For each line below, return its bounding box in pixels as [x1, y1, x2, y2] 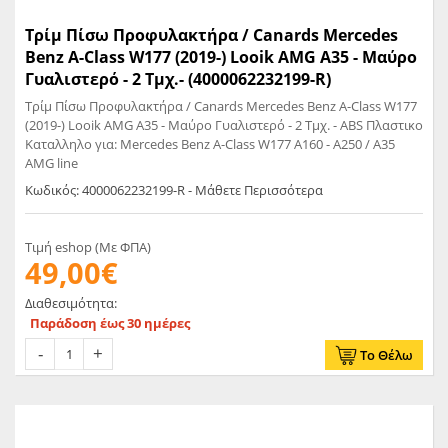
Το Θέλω [360, 346, 413, 365]
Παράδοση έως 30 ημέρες [30, 314, 190, 333]
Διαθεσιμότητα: [25, 294, 117, 313]
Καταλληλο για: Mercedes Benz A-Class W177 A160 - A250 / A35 [25, 135, 120, 153]
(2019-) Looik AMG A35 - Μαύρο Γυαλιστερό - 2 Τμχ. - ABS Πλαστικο [25, 116, 161, 134]
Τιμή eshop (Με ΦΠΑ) [25, 238, 151, 257]
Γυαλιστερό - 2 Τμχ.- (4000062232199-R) [25, 68, 331, 90]
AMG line [25, 154, 78, 172]
